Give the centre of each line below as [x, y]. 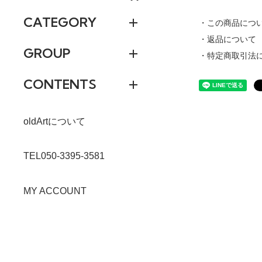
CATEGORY [60, 22]
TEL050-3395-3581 [64, 156]
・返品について [227, 39]
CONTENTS [60, 84]
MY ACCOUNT [55, 191]
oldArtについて [54, 122]
